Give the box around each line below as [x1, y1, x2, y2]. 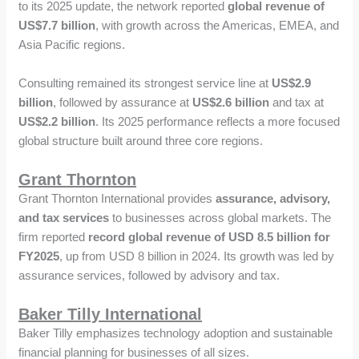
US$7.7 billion [18, 18, 96, 32]
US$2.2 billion [18, 114, 96, 128]
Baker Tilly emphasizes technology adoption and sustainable [18, 325, 333, 340]
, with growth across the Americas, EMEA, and [95, 18, 340, 32]
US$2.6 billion [192, 95, 270, 109]
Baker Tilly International [18, 305, 203, 323]
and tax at [269, 95, 325, 109]
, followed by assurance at [53, 95, 193, 109]
